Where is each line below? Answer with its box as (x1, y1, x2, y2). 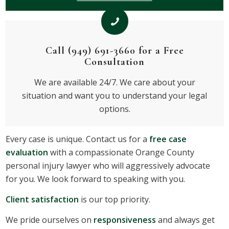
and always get (156, 214, 215, 225)
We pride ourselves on (6, 214, 94, 225)
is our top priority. (79, 194, 151, 205)
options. (99, 103, 130, 114)
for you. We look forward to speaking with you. (6, 173, 186, 185)
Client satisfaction (6, 194, 79, 205)
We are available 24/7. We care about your (34, 76, 195, 88)
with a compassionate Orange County (48, 147, 195, 158)
